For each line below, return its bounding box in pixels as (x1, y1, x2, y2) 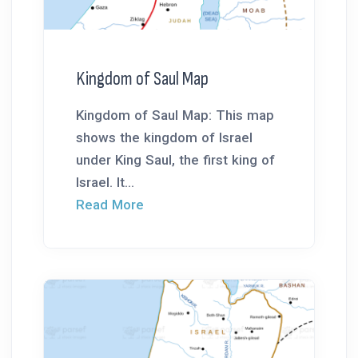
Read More (76, 197, 144, 213)
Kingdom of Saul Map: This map (76, 107, 274, 124)
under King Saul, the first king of (76, 152, 275, 169)
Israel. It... (76, 174, 134, 191)
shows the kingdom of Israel (76, 129, 253, 146)
